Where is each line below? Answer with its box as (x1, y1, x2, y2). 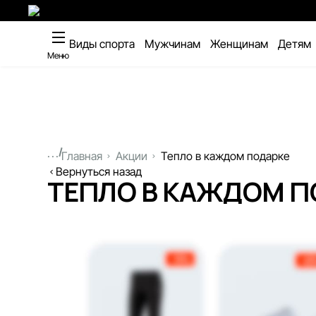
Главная (61, 149, 102, 163)
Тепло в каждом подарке (160, 149, 290, 163)
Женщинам (210, 37, 269, 51)
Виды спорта (69, 37, 135, 51)
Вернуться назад (56, 164, 142, 178)
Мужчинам (145, 37, 201, 51)
